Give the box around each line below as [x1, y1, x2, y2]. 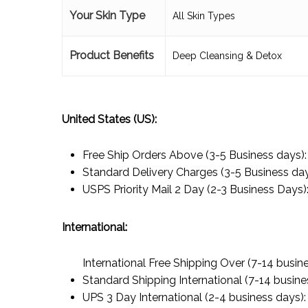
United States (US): [62, 113, 157, 126]
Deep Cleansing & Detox [173, 50, 282, 61]
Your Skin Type [69, 9, 145, 22]
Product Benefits [69, 49, 154, 62]
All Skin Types [173, 10, 235, 21]
